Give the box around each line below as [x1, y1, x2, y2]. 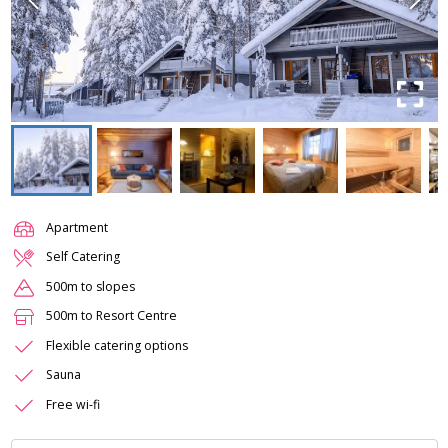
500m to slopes [46, 277, 135, 295]
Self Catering [46, 248, 120, 266]
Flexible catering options [46, 336, 188, 354]
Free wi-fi [46, 395, 100, 413]
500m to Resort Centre [46, 307, 177, 325]
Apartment [46, 218, 108, 236]
